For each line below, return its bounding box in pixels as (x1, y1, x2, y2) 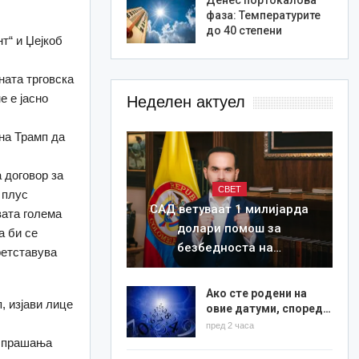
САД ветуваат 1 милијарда (150, 201, 309, 216)
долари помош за (177, 220, 282, 236)
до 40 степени (205, 23, 282, 37)
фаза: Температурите (205, 8, 321, 22)
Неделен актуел (126, 93, 245, 111)
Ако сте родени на (205, 286, 307, 300)
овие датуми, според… (205, 301, 331, 315)
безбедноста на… (177, 240, 282, 255)
